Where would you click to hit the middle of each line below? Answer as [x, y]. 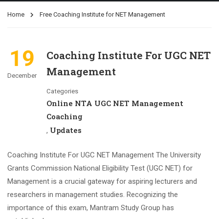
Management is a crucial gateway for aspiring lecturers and [102, 181]
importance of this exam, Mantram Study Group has [91, 208]
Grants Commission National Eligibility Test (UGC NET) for [100, 168]
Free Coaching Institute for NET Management [102, 14]
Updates [66, 130]
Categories [62, 91]
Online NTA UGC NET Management [115, 103]
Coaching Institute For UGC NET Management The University [104, 155]
